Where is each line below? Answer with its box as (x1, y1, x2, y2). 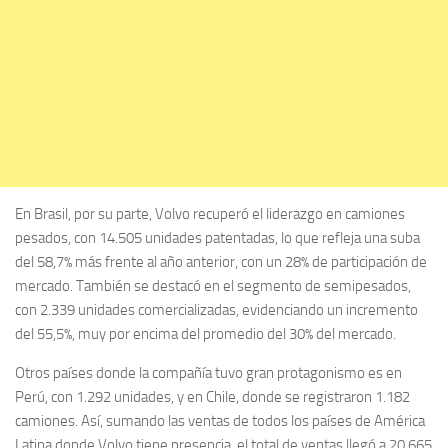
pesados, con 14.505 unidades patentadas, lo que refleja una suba (15, 229, 420, 248)
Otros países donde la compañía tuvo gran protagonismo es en (15, 364, 402, 383)
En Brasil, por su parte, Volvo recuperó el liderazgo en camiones (15, 205, 405, 224)
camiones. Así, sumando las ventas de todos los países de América (15, 412, 425, 431)
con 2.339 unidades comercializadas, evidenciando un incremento (15, 301, 418, 320)
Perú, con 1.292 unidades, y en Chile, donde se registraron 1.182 (15, 388, 410, 407)
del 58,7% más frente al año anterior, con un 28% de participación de (15, 253, 427, 272)
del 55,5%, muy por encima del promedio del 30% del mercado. (15, 325, 396, 344)
